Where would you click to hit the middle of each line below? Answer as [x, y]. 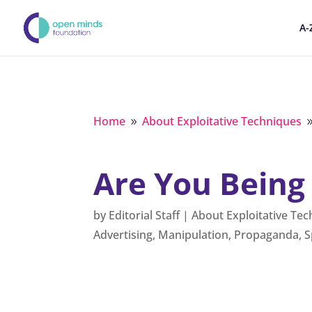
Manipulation [194, 235]
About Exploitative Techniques [222, 121]
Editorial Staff [145, 216]
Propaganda [267, 235]
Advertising [123, 235]
